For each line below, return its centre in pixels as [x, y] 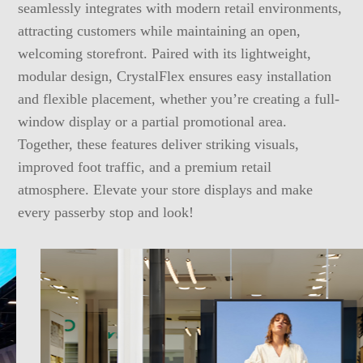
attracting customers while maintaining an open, [160, 30]
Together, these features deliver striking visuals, [159, 144]
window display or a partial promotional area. [153, 121]
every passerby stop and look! [106, 212]
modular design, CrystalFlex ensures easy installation [175, 76]
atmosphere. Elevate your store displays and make [166, 189]
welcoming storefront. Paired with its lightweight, [165, 53]
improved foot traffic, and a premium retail [145, 167]
